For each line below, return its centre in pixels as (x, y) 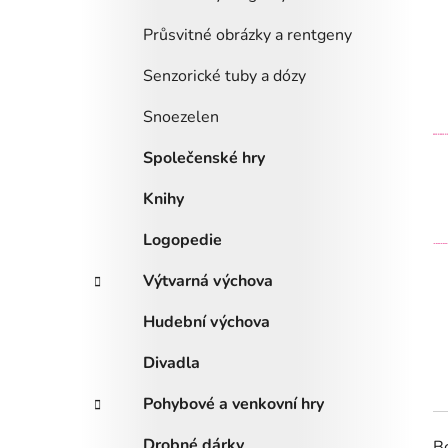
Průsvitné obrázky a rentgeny (247, 35)
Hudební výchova (206, 322)
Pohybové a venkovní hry (233, 404)
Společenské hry (204, 158)
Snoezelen (181, 117)
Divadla (171, 363)
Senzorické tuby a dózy (224, 76)
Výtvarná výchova (208, 281)
